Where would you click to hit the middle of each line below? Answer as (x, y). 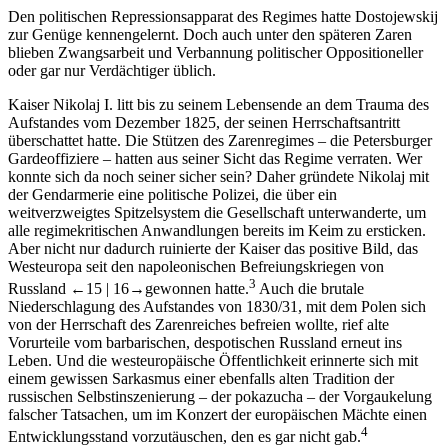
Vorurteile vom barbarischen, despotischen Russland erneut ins (205, 342)
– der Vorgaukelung (367, 396)
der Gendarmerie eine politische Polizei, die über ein (172, 194)
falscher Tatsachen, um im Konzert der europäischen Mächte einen (217, 414)
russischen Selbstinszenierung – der (121, 396)
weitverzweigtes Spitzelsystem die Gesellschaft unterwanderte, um (217, 212)
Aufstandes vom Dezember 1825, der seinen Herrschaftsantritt (204, 122)
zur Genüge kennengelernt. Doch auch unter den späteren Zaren (210, 34)
